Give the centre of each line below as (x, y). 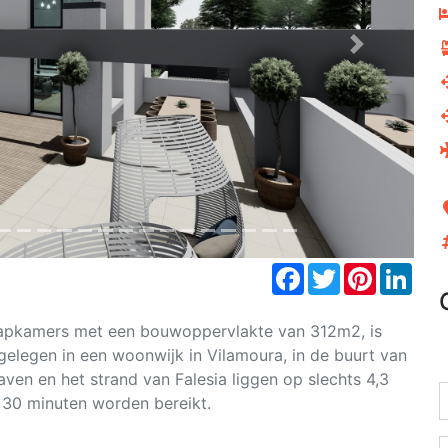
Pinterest (409, 270)
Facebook (341, 270)
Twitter (366, 270)
